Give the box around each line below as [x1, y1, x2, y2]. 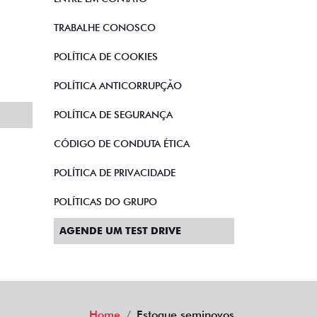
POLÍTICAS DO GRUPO [54, 196, 157, 207]
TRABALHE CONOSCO [54, 22, 156, 33]
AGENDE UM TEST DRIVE [59, 225, 181, 236]
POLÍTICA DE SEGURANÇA [54, 109, 173, 120]
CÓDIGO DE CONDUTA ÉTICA [54, 138, 190, 149]
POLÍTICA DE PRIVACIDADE [54, 167, 175, 178]
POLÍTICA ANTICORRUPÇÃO [54, 80, 182, 91]
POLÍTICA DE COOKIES [54, 51, 158, 62]
